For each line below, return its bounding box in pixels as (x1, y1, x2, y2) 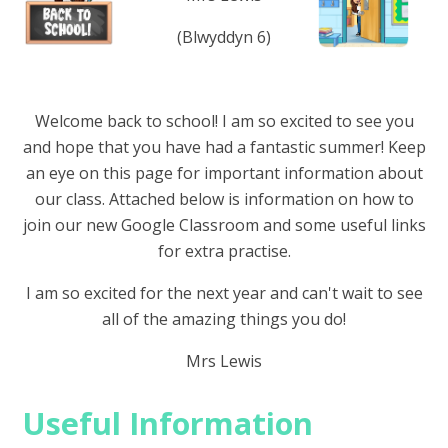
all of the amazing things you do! (102, 308, 346, 331)
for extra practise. (157, 240, 291, 263)
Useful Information (22, 402, 314, 444)
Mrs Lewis (186, 350, 262, 373)
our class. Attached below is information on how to (34, 188, 414, 211)
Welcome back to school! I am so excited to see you (34, 110, 414, 133)
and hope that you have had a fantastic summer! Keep (22, 136, 426, 159)
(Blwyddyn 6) (177, 26, 271, 49)
